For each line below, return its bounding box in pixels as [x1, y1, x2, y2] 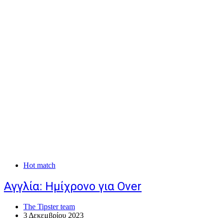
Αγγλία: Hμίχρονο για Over [4, 179, 142, 193]
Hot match [23, 161, 55, 169]
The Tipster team [23, 202, 75, 211]
